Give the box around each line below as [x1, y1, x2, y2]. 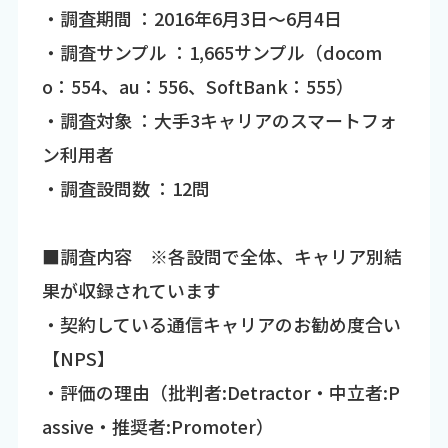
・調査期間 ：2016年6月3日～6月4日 [41, 4, 342, 31]
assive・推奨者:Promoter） [41, 412, 274, 439]
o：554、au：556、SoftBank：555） [41, 72, 354, 99]
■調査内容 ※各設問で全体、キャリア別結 [41, 242, 402, 269]
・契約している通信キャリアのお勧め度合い [41, 310, 401, 337]
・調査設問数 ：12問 [41, 174, 210, 201]
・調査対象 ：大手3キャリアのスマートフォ [41, 106, 397, 133]
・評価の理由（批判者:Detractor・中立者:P [41, 378, 400, 405]
